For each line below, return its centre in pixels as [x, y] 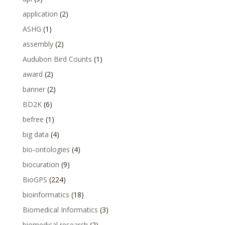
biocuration [41, 164]
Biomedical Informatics [60, 210]
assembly [38, 44]
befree [33, 119]
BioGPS [35, 180]
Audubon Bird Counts [57, 59]
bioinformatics [46, 195]
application [40, 14]
